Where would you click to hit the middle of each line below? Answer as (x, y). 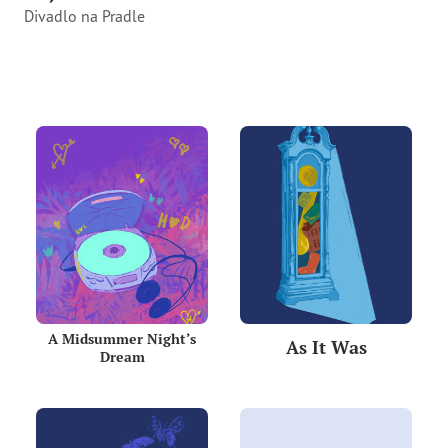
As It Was (326, 348)
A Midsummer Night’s (122, 338)
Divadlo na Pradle (84, 16)
